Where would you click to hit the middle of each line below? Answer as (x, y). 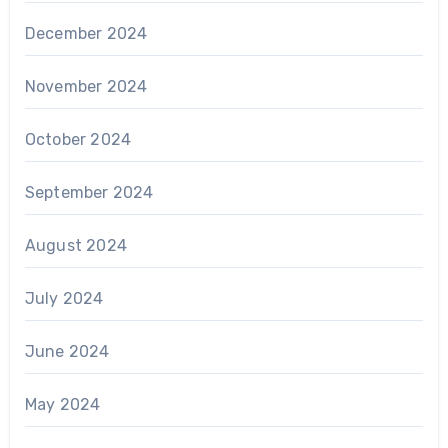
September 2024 (89, 192)
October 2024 (78, 139)
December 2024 (86, 33)
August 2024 (75, 245)
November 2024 (86, 86)
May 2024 (62, 404)
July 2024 (64, 298)
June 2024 (67, 351)
